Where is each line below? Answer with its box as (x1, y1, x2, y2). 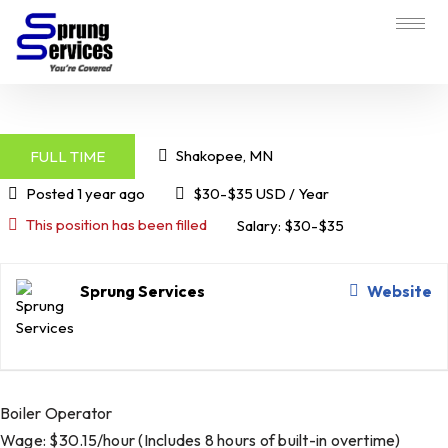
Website (367, 281, 432, 302)
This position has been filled (25, 215, 207, 235)
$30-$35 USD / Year (192, 184, 329, 204)
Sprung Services (80, 281, 205, 302)
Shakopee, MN (175, 146, 273, 166)
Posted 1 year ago (25, 184, 145, 204)
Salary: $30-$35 (236, 215, 344, 235)
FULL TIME (30, 146, 105, 166)
